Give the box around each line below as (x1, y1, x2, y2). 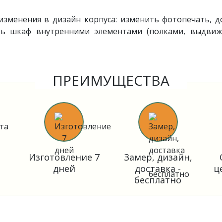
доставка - (135, 163, 181, 174)
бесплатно (134, 174, 182, 186)
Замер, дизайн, (123, 151, 192, 163)
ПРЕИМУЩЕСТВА (53, 71, 169, 90)
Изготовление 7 (28, 151, 100, 163)
